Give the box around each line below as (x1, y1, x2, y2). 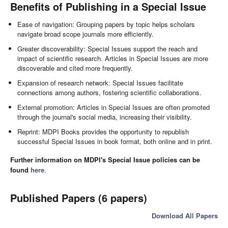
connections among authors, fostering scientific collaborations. (17, 88, 202, 98)
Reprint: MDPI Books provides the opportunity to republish (17, 127, 189, 137)
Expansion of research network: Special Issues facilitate (17, 78, 184, 88)
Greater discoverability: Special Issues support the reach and (17, 44, 198, 54)
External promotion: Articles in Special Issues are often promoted (17, 102, 210, 112)
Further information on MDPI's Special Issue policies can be (10, 154, 200, 164)
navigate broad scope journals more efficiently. (17, 29, 154, 39)
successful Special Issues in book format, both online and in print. (17, 136, 213, 147)
